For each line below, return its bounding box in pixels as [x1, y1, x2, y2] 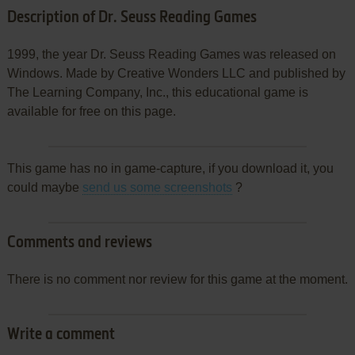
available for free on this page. [6, 104, 176, 118]
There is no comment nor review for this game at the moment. [6, 272, 348, 286]
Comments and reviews [6, 235, 152, 251]
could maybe [6, 180, 82, 194]
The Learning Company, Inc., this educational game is [6, 85, 308, 99]
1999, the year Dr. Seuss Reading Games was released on [6, 47, 336, 61]
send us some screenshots [82, 180, 232, 194]
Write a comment [6, 326, 115, 343]
